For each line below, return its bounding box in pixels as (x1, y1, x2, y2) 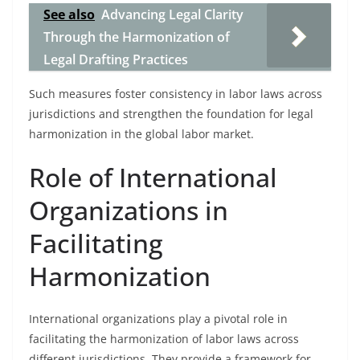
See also (43, 6, 95, 23)
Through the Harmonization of (43, 28, 230, 46)
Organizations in (29, 193, 228, 227)
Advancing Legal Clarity (101, 6, 243, 23)
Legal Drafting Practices (43, 51, 188, 68)
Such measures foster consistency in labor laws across (29, 86, 322, 101)
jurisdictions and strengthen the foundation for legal (29, 106, 313, 121)
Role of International (29, 160, 277, 194)
